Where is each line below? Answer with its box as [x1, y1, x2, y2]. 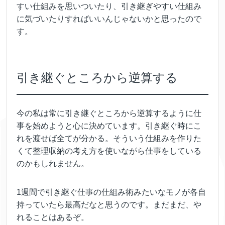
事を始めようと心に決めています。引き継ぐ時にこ [17, 121, 201, 130]
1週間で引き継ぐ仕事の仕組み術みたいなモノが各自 [17, 187, 206, 196]
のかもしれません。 [17, 159, 89, 168]
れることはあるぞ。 [17, 212, 89, 221]
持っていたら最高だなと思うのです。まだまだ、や [17, 200, 201, 209]
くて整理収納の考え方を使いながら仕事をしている [17, 146, 201, 155]
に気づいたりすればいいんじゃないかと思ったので [17, 14, 201, 23]
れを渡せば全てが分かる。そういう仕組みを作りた [17, 134, 201, 143]
